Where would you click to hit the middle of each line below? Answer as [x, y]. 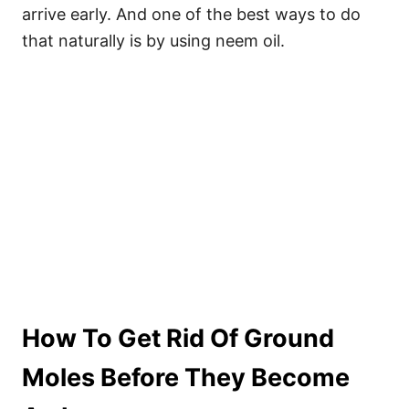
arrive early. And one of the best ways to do [191, 14]
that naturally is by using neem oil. [153, 41]
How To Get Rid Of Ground [178, 338]
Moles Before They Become [186, 378]
